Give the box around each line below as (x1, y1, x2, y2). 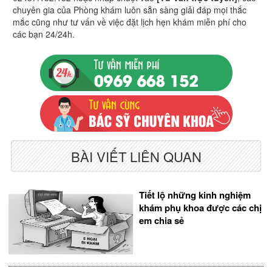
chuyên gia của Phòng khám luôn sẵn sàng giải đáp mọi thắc (13, 4, 246, 16)
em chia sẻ (139, 214, 184, 228)
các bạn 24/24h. (13, 28, 75, 41)
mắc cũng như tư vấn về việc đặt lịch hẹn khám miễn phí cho (13, 16, 246, 29)
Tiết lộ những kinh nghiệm (139, 188, 251, 202)
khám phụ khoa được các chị (139, 201, 262, 215)
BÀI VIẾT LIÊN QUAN (70, 147, 202, 166)
